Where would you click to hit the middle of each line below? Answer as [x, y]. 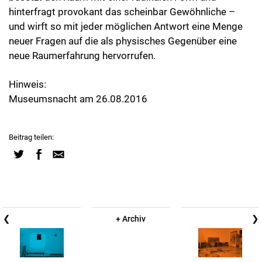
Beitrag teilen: [31, 137]
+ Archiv [131, 218]
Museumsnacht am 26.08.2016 [78, 99]
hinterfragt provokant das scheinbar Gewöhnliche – [122, 11]
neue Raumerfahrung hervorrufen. [82, 55]
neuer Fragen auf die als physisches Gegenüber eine [123, 41]
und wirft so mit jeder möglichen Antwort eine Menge [126, 26]
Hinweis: [27, 84]
